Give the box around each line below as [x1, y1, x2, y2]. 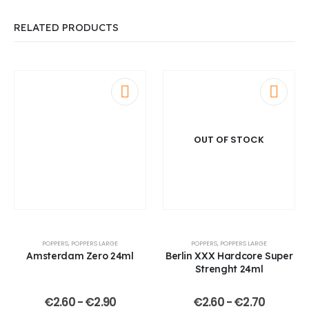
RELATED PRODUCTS [14, 21, 119, 34]
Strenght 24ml [195, 262, 263, 275]
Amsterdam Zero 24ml [26, 249, 134, 261]
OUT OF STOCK [194, 133, 264, 147]
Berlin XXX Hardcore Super [165, 249, 293, 261]
